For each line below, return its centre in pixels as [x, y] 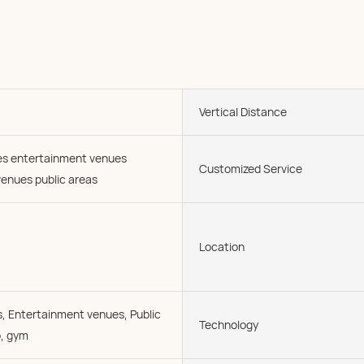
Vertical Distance [243, 112]
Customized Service [251, 169]
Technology [229, 325]
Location [222, 247]
